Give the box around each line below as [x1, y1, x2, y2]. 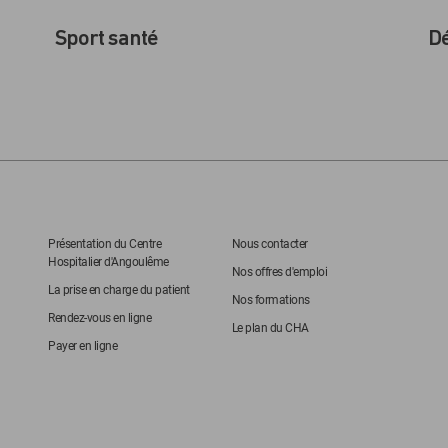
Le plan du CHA [231, 321, 309, 335]
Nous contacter [231, 237, 308, 251]
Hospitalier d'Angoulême [48, 255, 169, 269]
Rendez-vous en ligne [48, 311, 151, 325]
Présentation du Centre [48, 237, 161, 251]
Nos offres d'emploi [231, 265, 327, 279]
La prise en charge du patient [48, 283, 190, 297]
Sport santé [54, 28, 158, 51]
